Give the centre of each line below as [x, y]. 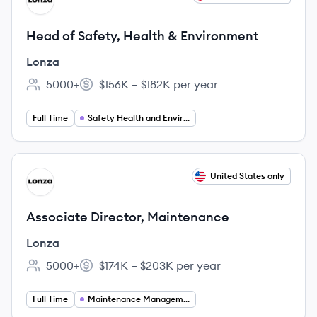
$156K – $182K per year [158, 84]
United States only [247, 176]
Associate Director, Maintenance [128, 217]
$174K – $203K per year [160, 265]
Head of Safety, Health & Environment [142, 36]
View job [48, 175]
